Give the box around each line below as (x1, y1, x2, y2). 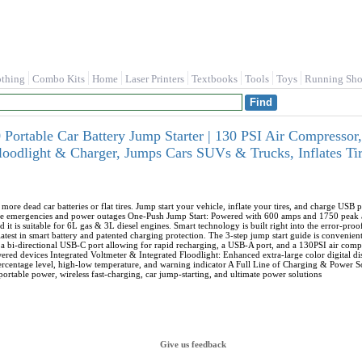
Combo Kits (32, 73, 85, 85)
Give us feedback (160, 339, 226, 349)
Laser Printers (125, 73, 184, 85)
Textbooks (192, 73, 238, 85)
